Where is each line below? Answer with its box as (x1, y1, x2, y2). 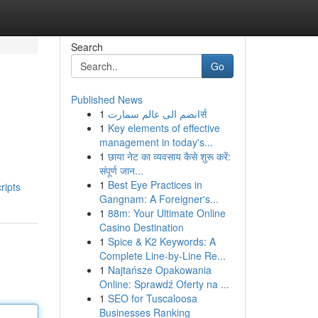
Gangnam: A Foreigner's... (99, 192, 219, 206)
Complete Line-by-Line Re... (99, 248, 226, 263)
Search (70, 40, 103, 54)
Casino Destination (99, 220, 184, 234)
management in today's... (99, 135, 213, 149)
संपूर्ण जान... (99, 163, 143, 177)
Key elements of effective (107, 121, 220, 135)
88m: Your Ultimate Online (107, 206, 226, 220)
